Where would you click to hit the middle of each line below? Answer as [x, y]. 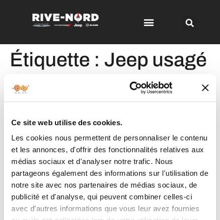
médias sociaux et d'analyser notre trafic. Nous [92, 161]
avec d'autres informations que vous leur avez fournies [105, 208]
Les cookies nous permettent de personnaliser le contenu [110, 137]
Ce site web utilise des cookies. [67, 122]
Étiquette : [57, 59]
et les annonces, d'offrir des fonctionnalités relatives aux [108, 149]
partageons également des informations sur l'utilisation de [110, 173]
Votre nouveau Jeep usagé [100, 88]
